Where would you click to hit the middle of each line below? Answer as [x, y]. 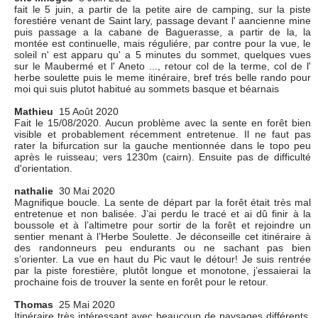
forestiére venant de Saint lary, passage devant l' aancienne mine [163, 20]
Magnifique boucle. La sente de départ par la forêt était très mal [163, 202]
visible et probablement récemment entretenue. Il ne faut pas [163, 134]
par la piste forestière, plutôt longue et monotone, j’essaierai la [163, 270]
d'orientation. [43, 168]
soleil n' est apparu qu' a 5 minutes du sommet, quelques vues [163, 54]
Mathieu [34, 111]
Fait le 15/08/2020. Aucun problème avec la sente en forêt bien [163, 122]
